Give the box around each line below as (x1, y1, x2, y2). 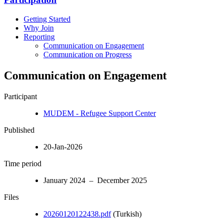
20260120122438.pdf (43, 209, 111, 218)
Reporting (24, 32, 55, 41)
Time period (4, 159, 41, 168)
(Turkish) (111, 209, 142, 218)
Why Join (24, 23, 54, 32)
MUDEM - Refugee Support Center (43, 109, 156, 117)
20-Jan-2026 (43, 142, 82, 151)
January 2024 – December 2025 (43, 176, 147, 184)
